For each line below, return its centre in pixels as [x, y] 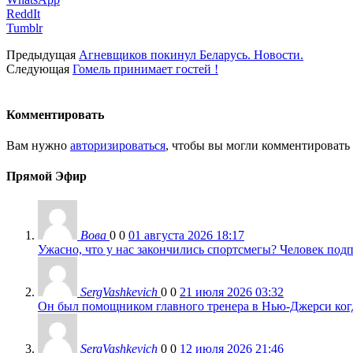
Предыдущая [41, 55]
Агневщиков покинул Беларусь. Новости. [191, 55]
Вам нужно [38, 145]
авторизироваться [118, 145]
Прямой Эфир [46, 176]
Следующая [38, 69]
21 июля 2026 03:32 [232, 292]
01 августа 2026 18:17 [186, 236]
